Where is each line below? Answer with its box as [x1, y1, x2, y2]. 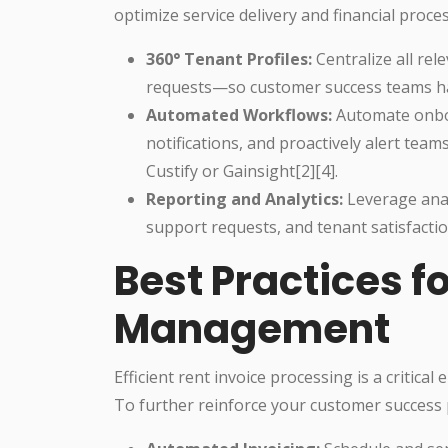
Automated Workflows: [146, 103, 332, 126]
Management [114, 300, 390, 357]
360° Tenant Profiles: [146, 47, 312, 70]
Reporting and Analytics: [146, 187, 343, 210]
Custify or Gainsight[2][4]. [146, 159, 338, 182]
